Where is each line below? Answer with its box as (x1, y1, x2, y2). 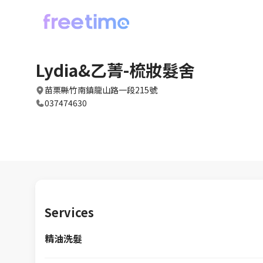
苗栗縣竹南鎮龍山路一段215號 (45, 84, 157, 96)
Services (45, 204, 94, 221)
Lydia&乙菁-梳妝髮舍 (35, 58, 195, 82)
